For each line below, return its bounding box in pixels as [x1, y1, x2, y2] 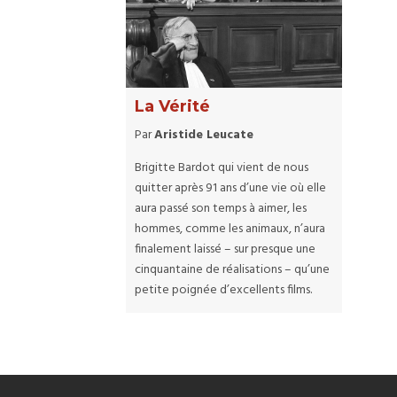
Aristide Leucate [154, 125, 253, 146]
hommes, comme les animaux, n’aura [135, 219, 325, 240]
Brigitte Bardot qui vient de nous [135, 158, 308, 179]
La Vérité [135, 97, 210, 117]
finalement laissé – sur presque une [135, 239, 315, 261]
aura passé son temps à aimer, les [135, 198, 307, 220]
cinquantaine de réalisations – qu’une [135, 260, 330, 281]
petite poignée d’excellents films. [135, 280, 312, 301]
